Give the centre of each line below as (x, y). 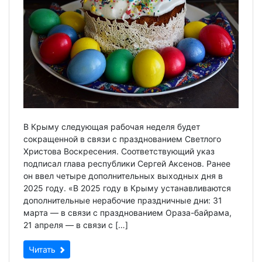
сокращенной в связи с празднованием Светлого (122, 139)
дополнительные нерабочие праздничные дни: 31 (123, 200)
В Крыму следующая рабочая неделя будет (112, 126)
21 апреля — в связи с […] (76, 225)
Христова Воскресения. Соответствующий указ (119, 151)
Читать (43, 249)
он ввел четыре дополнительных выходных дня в (123, 175)
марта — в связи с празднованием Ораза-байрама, (127, 212)
